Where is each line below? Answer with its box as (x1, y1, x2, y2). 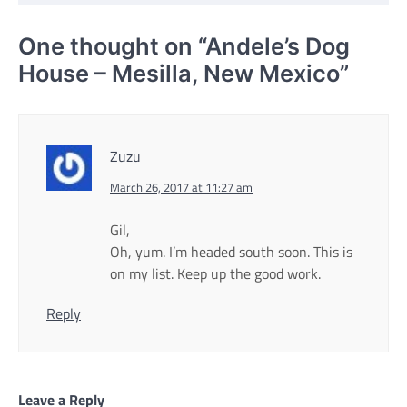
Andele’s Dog (205, 31, 350, 60)
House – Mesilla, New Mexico (18, 58, 340, 87)
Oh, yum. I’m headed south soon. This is (110, 240, 352, 263)
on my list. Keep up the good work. (110, 262, 321, 284)
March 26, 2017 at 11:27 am (110, 177, 253, 196)
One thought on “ (18, 31, 205, 60)
